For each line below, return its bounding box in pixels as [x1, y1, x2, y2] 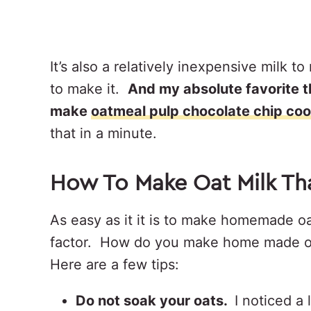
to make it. [50, 80, 128, 97]
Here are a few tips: [50, 255, 179, 273]
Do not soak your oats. [76, 292, 235, 309]
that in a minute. [50, 124, 157, 142]
